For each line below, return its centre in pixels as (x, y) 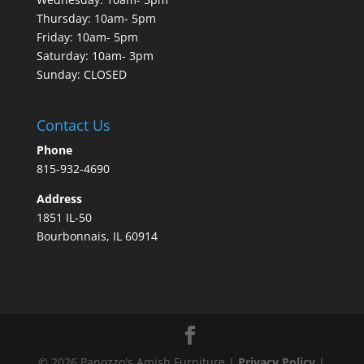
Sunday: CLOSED (81, 75)
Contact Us (73, 125)
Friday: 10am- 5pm (87, 37)
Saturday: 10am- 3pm (95, 56)
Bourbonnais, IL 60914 (97, 236)
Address (59, 198)
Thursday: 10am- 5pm (96, 19)
